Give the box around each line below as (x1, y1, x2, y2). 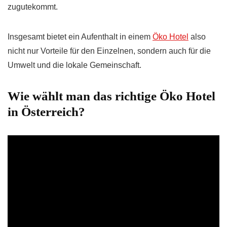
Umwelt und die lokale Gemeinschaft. (8, 61, 141, 70)
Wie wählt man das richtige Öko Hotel (8, 89, 215, 103)
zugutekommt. (8, 3, 58, 12)
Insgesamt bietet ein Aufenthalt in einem (8, 32, 153, 42)
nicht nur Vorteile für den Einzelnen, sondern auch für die (8, 47, 211, 56)
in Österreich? (8, 105, 85, 119)
